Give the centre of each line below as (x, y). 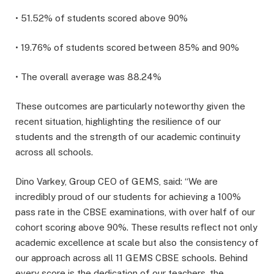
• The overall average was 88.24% (88, 76)
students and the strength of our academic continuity (128, 136)
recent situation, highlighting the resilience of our (118, 121)
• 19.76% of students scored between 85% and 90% (127, 47)
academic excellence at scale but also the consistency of (137, 243)
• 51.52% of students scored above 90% (102, 18)
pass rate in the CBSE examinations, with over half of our (135, 212)
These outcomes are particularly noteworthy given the (130, 106)
